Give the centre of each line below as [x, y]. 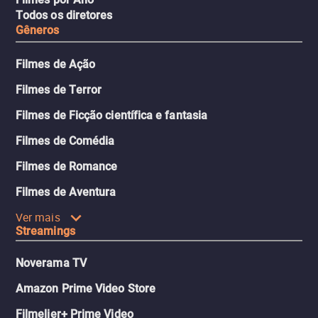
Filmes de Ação [56, 65]
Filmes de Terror [59, 90]
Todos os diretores [64, 16]
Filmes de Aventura [66, 192]
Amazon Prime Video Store [86, 289]
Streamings [45, 231]
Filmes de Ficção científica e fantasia [112, 116]
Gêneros [38, 31]
